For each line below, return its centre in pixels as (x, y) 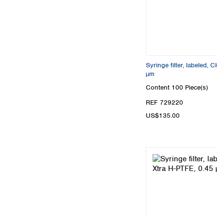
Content (159, 87)
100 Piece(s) (190, 87)
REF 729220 (164, 102)
